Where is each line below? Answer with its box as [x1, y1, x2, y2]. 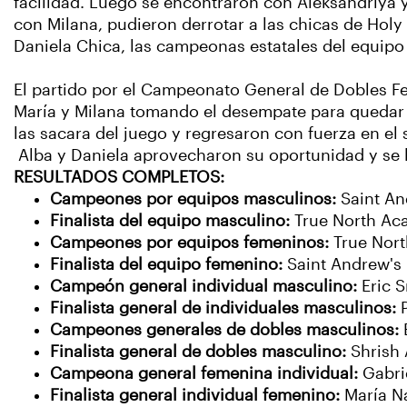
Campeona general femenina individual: [50, 364, 358, 382]
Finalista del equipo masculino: [50, 212, 294, 230]
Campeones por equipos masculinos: [50, 190, 341, 208]
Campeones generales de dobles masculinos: [50, 321, 403, 339]
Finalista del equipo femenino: [50, 255, 287, 273]
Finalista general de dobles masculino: [50, 342, 351, 361]
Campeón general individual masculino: [50, 277, 357, 295]
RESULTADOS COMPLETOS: [14, 168, 229, 186]
